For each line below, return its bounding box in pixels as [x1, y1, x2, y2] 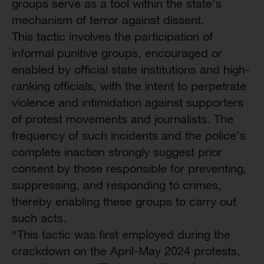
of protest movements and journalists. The [12, 112, 233, 126]
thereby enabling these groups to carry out [12, 194, 236, 208]
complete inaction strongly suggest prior [12, 145, 222, 159]
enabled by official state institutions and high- [12, 62, 250, 76]
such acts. [12, 211, 67, 225]
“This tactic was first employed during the [12, 227, 230, 241]
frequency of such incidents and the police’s [12, 128, 246, 142]
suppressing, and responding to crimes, [12, 178, 222, 192]
